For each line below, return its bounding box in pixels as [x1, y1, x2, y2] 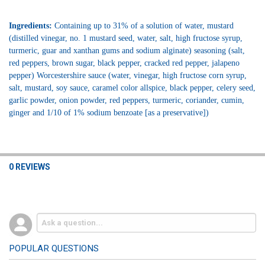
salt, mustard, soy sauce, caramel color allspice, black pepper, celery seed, [8, 83, 256, 92]
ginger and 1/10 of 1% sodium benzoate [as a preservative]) [8, 108, 209, 117]
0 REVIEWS [8, 162, 50, 172]
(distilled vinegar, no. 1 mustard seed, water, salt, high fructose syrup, [8, 33, 243, 43]
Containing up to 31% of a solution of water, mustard [54, 21, 234, 30]
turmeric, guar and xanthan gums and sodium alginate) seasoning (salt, [8, 46, 245, 55]
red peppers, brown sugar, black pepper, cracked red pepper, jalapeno [8, 58, 240, 67]
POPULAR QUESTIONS [8, 243, 99, 254]
